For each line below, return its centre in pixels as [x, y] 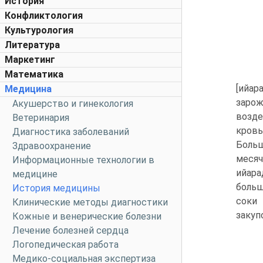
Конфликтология [44, 16]
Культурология [39, 30]
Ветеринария [41, 118]
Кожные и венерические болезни [87, 216]
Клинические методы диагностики [90, 202]
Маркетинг [30, 60]
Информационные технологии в [83, 160]
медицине [35, 174]
